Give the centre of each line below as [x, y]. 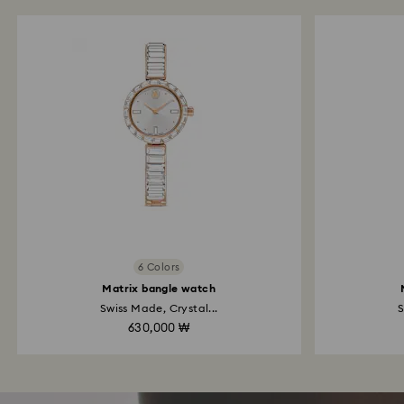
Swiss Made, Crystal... [159, 308]
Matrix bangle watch [159, 289]
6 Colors [159, 267]
